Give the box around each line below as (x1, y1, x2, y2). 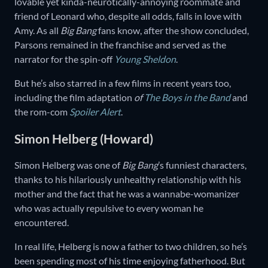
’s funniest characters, (158, 159, 246, 171)
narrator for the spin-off (14, 53, 114, 65)
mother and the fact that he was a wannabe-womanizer (14, 188, 239, 200)
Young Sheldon (114, 53, 176, 65)
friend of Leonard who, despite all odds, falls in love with (14, 10, 242, 22)
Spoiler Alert (69, 106, 121, 118)
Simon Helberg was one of (14, 159, 122, 171)
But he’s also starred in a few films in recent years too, (14, 77, 231, 89)
